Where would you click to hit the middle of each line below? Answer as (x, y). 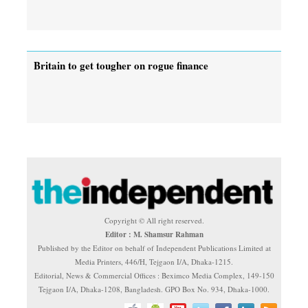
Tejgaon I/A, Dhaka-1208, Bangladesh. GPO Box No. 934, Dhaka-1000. (154, 289)
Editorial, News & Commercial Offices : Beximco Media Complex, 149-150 (154, 275)
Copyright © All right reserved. (154, 220)
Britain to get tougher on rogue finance (124, 65)
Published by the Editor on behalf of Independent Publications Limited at (154, 247)
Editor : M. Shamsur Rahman (154, 234)
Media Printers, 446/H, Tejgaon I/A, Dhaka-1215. (154, 261)
